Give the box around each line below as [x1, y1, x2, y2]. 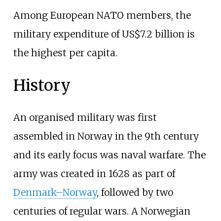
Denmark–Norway [13, 186, 97, 199]
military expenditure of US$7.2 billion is [13, 28, 195, 40]
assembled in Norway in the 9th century [13, 130, 199, 143]
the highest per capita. [13, 47, 117, 59]
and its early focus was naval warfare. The [13, 149, 206, 161]
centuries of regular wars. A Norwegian [13, 205, 190, 218]
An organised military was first [13, 111, 157, 124]
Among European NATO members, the [13, 9, 191, 22]
